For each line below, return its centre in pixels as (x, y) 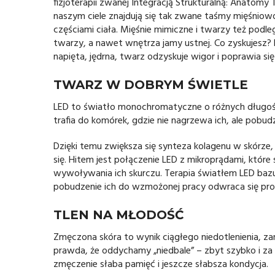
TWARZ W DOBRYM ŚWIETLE (151, 84)
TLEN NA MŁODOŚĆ (118, 215)
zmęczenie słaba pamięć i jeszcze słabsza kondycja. (161, 264)
